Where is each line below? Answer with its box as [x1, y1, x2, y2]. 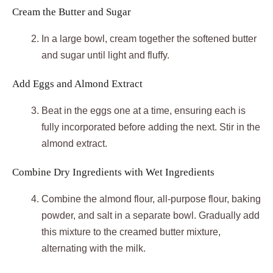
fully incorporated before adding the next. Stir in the [41, 122, 260, 133]
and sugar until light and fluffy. [41, 50, 169, 61]
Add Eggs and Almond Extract [12, 78, 143, 90]
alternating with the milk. [41, 243, 146, 254]
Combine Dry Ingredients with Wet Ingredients [12, 166, 214, 179]
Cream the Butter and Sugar [12, 6, 131, 18]
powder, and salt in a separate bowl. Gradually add [41, 210, 260, 221]
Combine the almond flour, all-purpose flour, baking [41, 194, 261, 205]
